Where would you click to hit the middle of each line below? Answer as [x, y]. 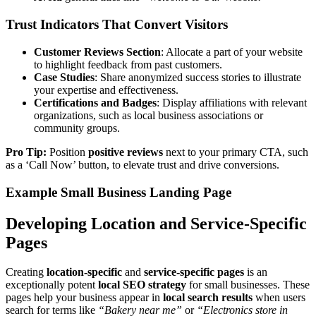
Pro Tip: [28, 152]
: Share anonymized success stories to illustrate [198, 77]
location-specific [84, 272]
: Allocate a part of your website [232, 51]
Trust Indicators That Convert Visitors [117, 25]
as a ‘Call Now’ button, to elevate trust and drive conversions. [142, 164]
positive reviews [126, 152]
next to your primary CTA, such [236, 152]
